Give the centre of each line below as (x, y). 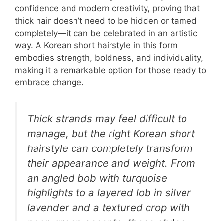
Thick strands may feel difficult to (107, 118)
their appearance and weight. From (111, 163)
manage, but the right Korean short (111, 133)
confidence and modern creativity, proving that (107, 9)
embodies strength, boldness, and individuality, (109, 58)
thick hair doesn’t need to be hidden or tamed (106, 21)
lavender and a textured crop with (109, 207)
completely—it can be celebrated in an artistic (106, 33)
